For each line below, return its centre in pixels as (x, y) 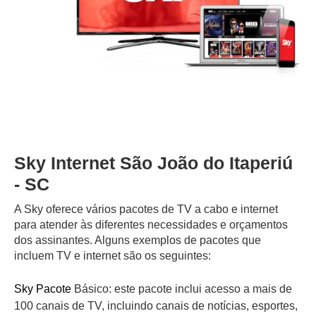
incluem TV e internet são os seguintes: (113, 255)
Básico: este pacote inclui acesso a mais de (182, 288)
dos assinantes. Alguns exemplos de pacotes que (138, 240)
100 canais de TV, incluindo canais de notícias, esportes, (156, 305)
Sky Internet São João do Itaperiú (153, 163)
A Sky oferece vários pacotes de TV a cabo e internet (146, 209)
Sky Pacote (43, 288)
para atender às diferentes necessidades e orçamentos (151, 224)
